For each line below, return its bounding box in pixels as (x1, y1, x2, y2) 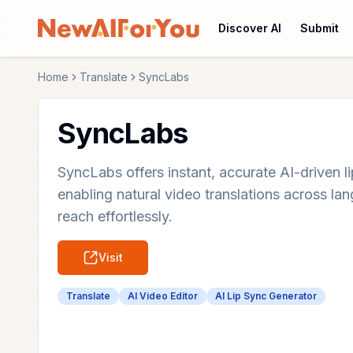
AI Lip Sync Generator (215, 290, 317, 302)
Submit (300, 21, 340, 35)
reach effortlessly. (58, 208, 173, 225)
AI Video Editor (128, 290, 198, 302)
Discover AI (218, 21, 282, 35)
